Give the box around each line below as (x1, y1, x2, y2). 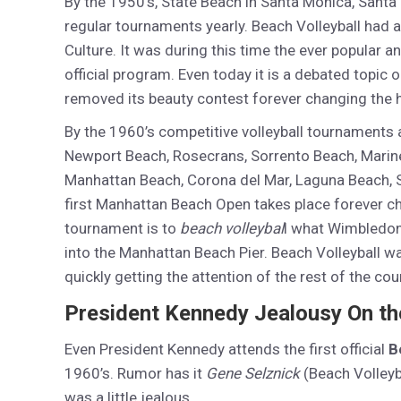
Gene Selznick (206, 364, 300, 382)
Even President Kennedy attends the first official (64, 340, 388, 358)
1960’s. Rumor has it (64, 364, 206, 382)
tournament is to (64, 219, 180, 237)
